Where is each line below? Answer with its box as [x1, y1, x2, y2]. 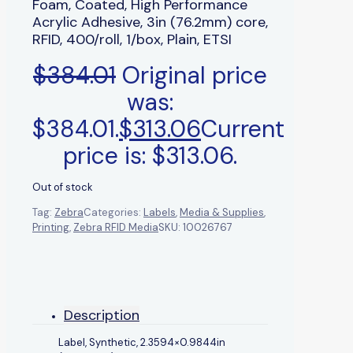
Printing [32, 220, 69, 234]
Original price [122, 59, 267, 91]
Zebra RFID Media [73, 220, 158, 234]
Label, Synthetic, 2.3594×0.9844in [58, 335, 225, 349]
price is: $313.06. [63, 139, 237, 171]
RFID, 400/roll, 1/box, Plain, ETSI [32, 29, 232, 49]
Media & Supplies [180, 205, 264, 219]
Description [64, 305, 139, 325]
